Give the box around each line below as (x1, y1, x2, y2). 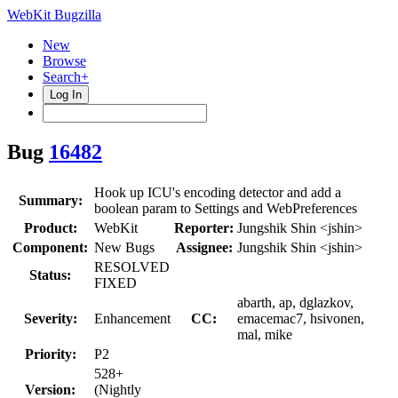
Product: (23, 219, 77, 235)
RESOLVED (94, 259, 170, 275)
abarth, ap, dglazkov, (237, 294, 354, 310)
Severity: (23, 310, 77, 326)
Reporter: (174, 219, 234, 235)
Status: (29, 267, 71, 283)
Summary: (18, 192, 83, 208)
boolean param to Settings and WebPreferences (94, 200, 357, 216)
